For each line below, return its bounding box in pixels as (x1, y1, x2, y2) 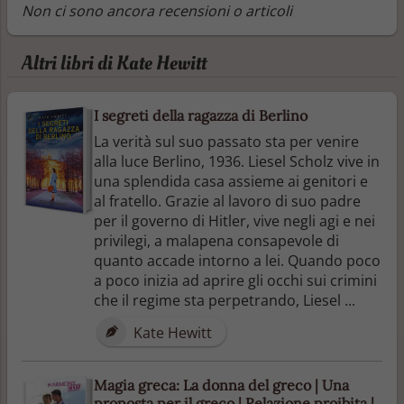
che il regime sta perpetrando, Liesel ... (94, 289, 355, 310)
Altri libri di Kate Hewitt (22, 49, 207, 77)
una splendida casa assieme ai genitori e (94, 170, 368, 191)
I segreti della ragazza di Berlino (94, 106, 308, 124)
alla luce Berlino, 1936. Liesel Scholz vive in (94, 151, 380, 171)
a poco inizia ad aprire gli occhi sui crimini (94, 270, 377, 290)
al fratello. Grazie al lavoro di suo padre (94, 190, 361, 211)
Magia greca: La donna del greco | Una (94, 375, 349, 394)
